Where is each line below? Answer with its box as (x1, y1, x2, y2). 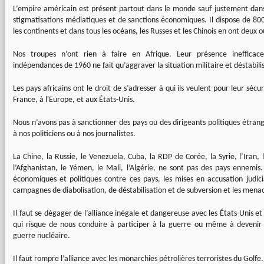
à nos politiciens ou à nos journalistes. (13, 130, 136, 138)
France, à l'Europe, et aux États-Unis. (13, 95, 135, 104)
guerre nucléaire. (13, 232, 70, 240)
